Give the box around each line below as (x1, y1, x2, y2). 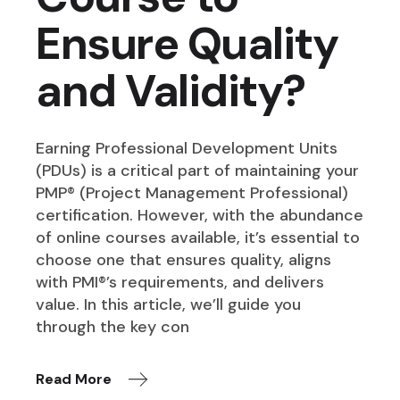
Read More (36, 369, 112, 388)
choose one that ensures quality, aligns (36, 248, 332, 271)
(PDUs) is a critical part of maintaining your (36, 159, 360, 181)
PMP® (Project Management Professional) (36, 181, 349, 204)
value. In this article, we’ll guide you (36, 293, 302, 315)
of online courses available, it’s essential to (36, 226, 361, 248)
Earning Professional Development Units (36, 137, 338, 159)
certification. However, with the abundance (36, 204, 364, 226)
